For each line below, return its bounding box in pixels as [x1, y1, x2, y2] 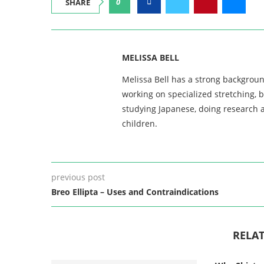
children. [122, 118, 157, 129]
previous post [51, 171, 105, 183]
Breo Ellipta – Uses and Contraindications [51, 186, 219, 197]
